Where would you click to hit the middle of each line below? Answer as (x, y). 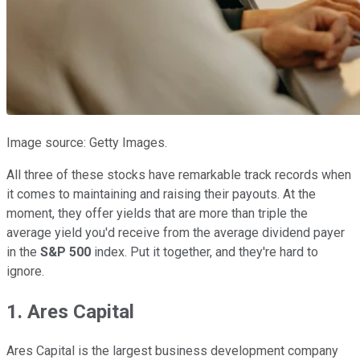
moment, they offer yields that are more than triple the (157, 213)
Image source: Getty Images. (87, 142)
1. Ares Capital (70, 311)
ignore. (25, 271)
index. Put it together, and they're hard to (205, 252)
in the (23, 252)
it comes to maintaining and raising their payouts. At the (161, 194)
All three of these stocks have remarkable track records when (179, 174)
